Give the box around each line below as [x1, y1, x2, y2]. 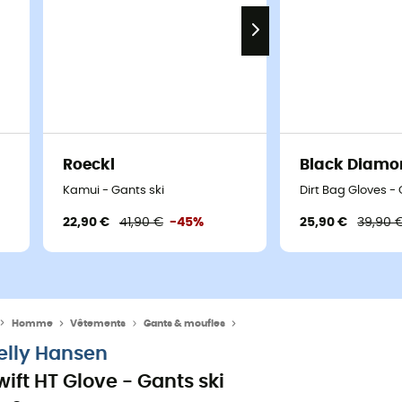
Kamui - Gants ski [62, 185, 164, 197]
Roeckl [62, 157, 115, 173]
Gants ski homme [242, 318, 330, 328]
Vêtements [70, 318, 127, 328]
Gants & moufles [143, 318, 225, 328]
